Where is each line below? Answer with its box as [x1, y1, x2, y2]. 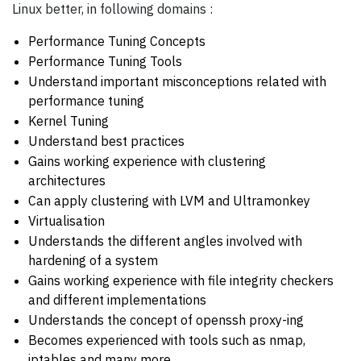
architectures [28, 172, 106, 189]
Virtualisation [28, 213, 105, 230]
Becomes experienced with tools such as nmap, [28, 332, 305, 349]
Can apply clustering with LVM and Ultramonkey [28, 193, 310, 210]
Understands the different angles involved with [28, 233, 302, 250]
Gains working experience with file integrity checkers [28, 272, 334, 289]
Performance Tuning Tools [28, 53, 182, 70]
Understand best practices [28, 133, 185, 150]
